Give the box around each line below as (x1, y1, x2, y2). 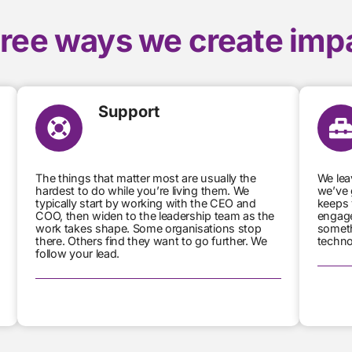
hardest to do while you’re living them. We (35, 183, 249, 197)
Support (98, 101, 160, 121)
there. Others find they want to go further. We (35, 233, 267, 247)
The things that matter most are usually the (35, 170, 256, 185)
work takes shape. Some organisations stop (35, 221, 262, 235)
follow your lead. (35, 246, 119, 260)
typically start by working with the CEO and (35, 196, 256, 210)
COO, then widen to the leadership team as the (35, 208, 274, 222)
